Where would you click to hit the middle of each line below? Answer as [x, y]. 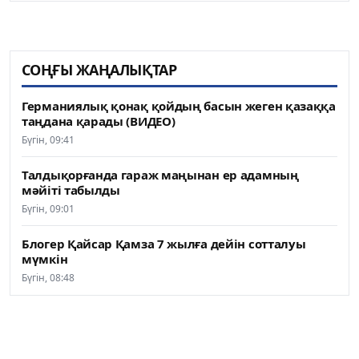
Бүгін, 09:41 [48, 139]
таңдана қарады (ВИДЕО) [99, 121]
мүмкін [45, 258]
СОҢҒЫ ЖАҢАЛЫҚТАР [99, 69]
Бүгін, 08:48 [48, 277]
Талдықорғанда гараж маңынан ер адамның [160, 174]
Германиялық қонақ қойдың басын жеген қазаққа [179, 105]
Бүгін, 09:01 [48, 208]
